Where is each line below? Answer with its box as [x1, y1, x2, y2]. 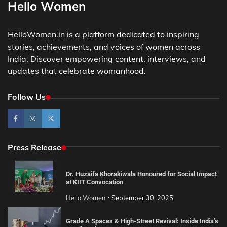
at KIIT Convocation [65, 178, 123, 186]
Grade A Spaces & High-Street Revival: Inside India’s [65, 217, 218, 225]
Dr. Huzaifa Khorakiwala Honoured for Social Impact [65, 170, 217, 178]
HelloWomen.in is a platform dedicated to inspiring [8, 29, 199, 40]
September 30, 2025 [111, 194, 173, 202]
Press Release [8, 142, 61, 153]
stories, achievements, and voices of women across [8, 42, 200, 52]
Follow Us [8, 92, 46, 102]
